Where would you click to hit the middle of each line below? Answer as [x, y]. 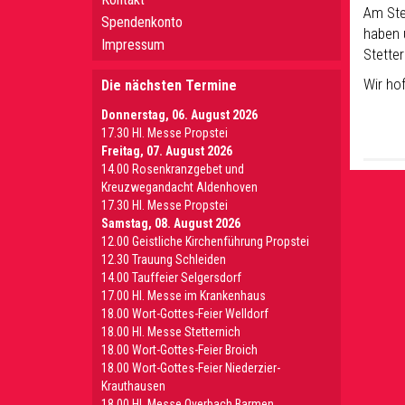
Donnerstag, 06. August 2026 [179, 115]
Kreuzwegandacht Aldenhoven [179, 187]
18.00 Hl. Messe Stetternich [171, 332]
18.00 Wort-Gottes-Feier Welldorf [185, 314]
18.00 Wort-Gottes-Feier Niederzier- [191, 368]
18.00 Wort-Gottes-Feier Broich [179, 350]
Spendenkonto [142, 22]
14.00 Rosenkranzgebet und [173, 169]
